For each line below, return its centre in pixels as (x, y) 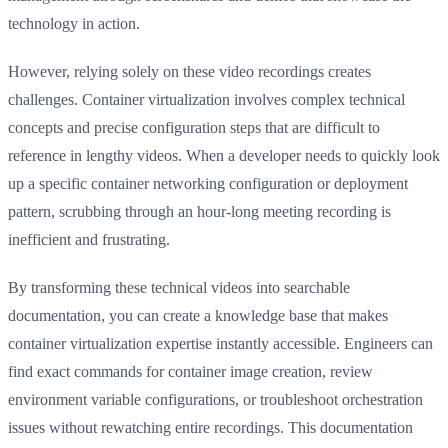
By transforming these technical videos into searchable (179, 287)
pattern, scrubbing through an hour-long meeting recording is (199, 211)
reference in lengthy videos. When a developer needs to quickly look (224, 155)
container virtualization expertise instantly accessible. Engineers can (220, 343)
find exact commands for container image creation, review (190, 371)
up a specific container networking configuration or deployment (208, 183)
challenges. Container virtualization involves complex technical (206, 99)
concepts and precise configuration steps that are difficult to (194, 127)
